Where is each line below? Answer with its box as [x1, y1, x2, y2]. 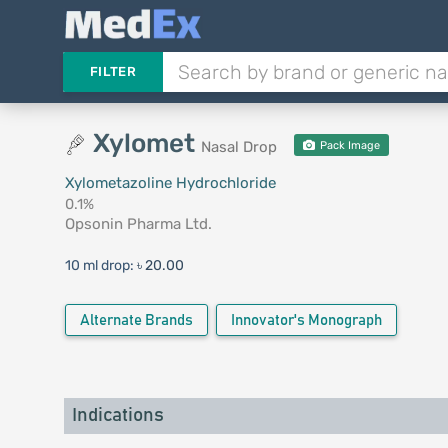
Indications [71, 406, 164, 425]
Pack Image [317, 139, 381, 152]
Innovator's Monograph [230, 313, 382, 328]
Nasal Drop [200, 138, 277, 156]
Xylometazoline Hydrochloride [64, 174, 276, 192]
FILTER [89, 64, 136, 79]
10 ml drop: [64, 257, 137, 274]
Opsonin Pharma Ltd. [64, 215, 212, 233]
